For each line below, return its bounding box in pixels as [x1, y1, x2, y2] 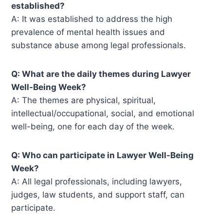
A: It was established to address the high [11, 14, 173, 24]
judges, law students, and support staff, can [11, 189, 185, 200]
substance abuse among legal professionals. [11, 40, 186, 50]
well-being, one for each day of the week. [11, 121, 175, 131]
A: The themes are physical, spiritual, [11, 95, 156, 105]
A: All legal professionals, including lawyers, [11, 176, 182, 186]
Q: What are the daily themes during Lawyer [11, 69, 191, 79]
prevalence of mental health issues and [11, 27, 165, 37]
